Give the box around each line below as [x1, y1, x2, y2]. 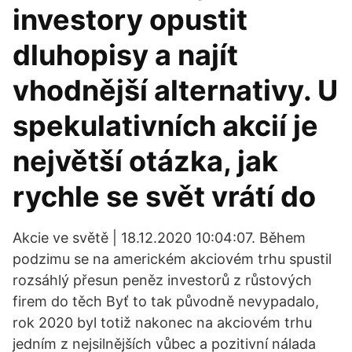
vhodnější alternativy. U [13, 73, 338, 108]
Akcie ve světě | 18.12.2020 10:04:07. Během [13, 229, 306, 246]
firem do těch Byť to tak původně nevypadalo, [13, 293, 319, 310]
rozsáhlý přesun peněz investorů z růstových [13, 272, 312, 288]
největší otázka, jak [13, 144, 278, 178]
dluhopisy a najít [13, 38, 238, 72]
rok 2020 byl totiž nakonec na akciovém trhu [13, 314, 312, 331]
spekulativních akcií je [13, 108, 318, 143]
